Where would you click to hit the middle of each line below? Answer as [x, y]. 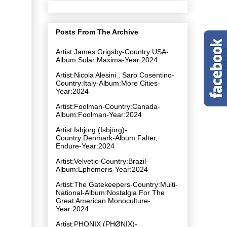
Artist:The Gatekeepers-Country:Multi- [117, 184]
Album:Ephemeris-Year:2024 [102, 169]
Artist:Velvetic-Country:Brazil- [102, 161]
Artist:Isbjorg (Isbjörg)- [91, 129]
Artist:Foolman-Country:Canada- [108, 106]
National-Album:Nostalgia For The [110, 192]
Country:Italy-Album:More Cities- [108, 83]
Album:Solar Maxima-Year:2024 [107, 60]
